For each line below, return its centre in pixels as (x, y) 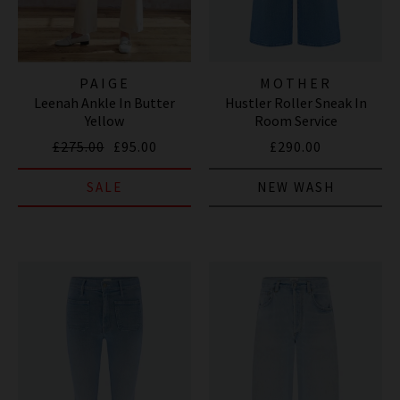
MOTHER (296, 83)
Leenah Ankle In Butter (104, 102)
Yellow (104, 120)
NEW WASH (296, 187)
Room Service (296, 120)
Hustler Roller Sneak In (296, 102)
